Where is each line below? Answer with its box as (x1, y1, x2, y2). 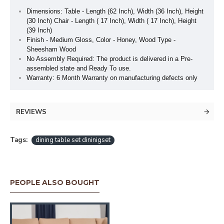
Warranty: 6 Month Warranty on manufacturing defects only (26, 73, 197, 81)
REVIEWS (16, 107, 46, 116)
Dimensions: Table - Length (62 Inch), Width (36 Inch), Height (26, 7, 203, 15)
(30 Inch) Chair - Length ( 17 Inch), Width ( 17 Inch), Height (26, 16, 196, 24)
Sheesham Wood (26, 45, 76, 53)
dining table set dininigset (35, 135, 110, 144)
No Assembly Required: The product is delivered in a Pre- (26, 54, 192, 62)
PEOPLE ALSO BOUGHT (10, 178, 99, 187)
